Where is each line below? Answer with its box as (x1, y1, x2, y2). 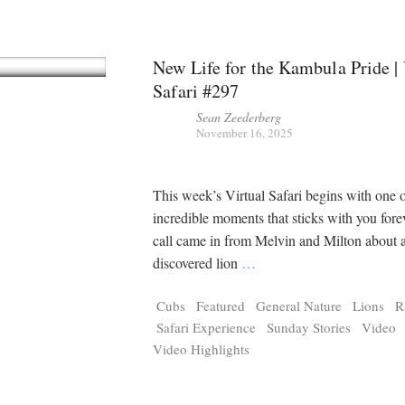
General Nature (256, 296, 343, 315)
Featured (196, 296, 246, 315)
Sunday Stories (267, 317, 352, 336)
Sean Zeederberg (196, 108, 282, 127)
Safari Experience (156, 317, 257, 336)
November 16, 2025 (196, 125, 294, 142)
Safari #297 (153, 79, 240, 104)
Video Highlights (153, 339, 250, 358)
